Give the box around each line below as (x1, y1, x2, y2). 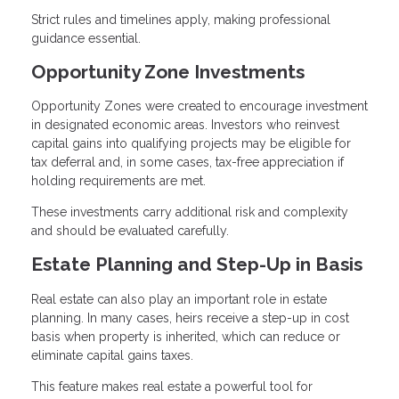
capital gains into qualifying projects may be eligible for (31, 136, 351, 151)
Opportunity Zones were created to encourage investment (31, 99, 368, 114)
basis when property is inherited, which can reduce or (31, 330, 340, 345)
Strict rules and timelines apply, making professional (31, 12, 330, 27)
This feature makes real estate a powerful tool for (31, 379, 313, 395)
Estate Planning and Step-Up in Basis (31, 253, 362, 276)
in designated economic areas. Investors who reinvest (31, 118, 339, 133)
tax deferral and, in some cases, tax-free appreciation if (31, 155, 344, 170)
